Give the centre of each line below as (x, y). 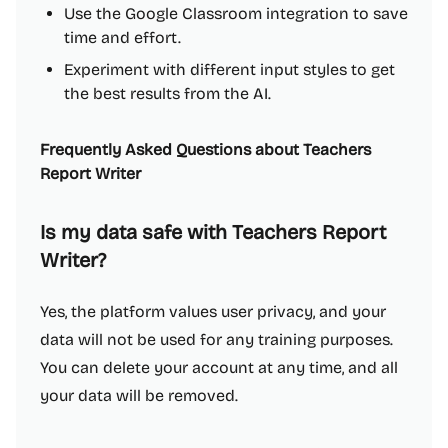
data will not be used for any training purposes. (216, 339)
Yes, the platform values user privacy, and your (213, 311)
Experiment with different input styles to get (229, 69)
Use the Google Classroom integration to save (236, 13)
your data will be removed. (139, 395)
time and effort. (122, 37)
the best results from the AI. (167, 93)
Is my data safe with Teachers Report (213, 232)
